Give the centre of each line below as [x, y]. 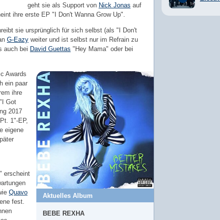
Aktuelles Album [68, 195]
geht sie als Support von [63, 5]
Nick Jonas [114, 5]
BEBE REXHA [63, 213]
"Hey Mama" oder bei [102, 49]
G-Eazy [18, 39]
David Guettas [50, 49]
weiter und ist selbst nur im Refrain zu [83, 39]
